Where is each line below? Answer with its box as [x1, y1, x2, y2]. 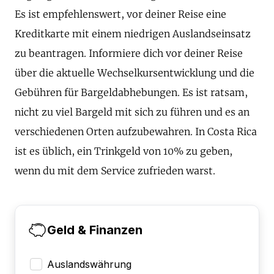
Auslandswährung [47, 258, 131, 271]
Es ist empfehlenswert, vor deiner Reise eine [15, 8, 226, 21]
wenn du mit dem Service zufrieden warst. [15, 165, 215, 177]
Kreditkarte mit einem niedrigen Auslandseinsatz [15, 28, 251, 40]
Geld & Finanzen [47, 223, 143, 238]
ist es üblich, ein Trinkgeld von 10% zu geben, [15, 145, 232, 158]
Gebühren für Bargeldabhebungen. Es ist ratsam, [15, 86, 248, 99]
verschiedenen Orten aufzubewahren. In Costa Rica [15, 125, 257, 138]
